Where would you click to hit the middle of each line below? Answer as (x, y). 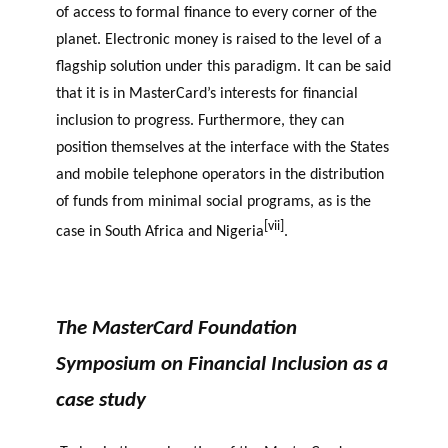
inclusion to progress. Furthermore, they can (200, 120)
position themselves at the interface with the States (222, 147)
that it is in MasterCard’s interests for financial (207, 93)
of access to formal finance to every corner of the (216, 12)
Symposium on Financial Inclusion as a (222, 364)
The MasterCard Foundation (176, 328)
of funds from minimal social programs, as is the (213, 201)
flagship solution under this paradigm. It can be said (223, 66)
